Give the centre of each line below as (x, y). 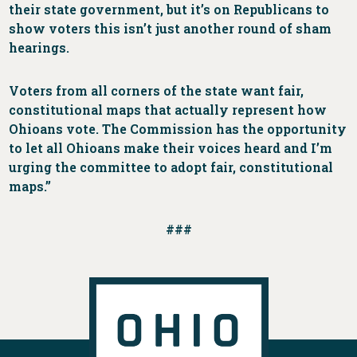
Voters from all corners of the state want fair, (157, 91)
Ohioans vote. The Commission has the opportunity (178, 129)
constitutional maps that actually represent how (168, 110)
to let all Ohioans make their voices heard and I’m (171, 148)
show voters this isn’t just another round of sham (171, 29)
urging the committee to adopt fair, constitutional (171, 167)
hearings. (39, 48)
